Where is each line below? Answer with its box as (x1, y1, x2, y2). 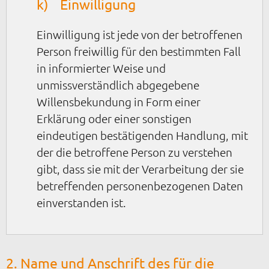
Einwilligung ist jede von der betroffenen (37, 27, 243, 42)
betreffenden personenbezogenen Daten (37, 178, 243, 193)
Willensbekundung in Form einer (37, 94, 201, 109)
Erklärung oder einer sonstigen (37, 111, 192, 126)
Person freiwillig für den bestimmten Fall (37, 44, 241, 59)
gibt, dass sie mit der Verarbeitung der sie (37, 162, 244, 177)
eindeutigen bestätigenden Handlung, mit (37, 128, 248, 143)
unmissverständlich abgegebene (37, 77, 199, 92)
